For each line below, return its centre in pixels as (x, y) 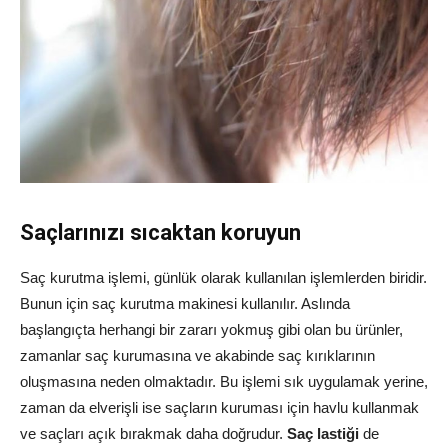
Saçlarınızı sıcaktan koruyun (160, 232)
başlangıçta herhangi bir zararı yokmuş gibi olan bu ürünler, (211, 329)
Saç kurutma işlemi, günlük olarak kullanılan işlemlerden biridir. (223, 277)
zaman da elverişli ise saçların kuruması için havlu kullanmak (219, 407)
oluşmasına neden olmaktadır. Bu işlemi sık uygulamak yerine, (224, 381)
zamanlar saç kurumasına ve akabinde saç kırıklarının (197, 355)
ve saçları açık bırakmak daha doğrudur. (153, 433)
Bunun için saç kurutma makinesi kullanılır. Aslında (185, 303)
